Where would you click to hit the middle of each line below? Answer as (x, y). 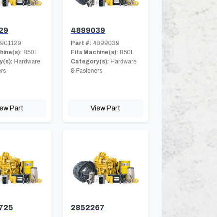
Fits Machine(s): (95, 52)
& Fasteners (87, 70)
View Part (106, 108)
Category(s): (90, 61)
